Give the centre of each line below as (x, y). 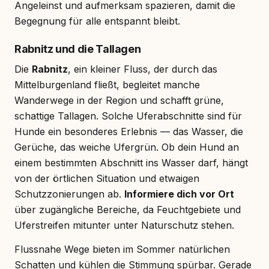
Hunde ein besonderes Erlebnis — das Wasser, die (129, 131)
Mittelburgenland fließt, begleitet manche (107, 84)
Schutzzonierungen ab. (69, 194)
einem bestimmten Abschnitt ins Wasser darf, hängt (131, 162)
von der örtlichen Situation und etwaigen (107, 178)
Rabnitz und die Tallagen (78, 49)
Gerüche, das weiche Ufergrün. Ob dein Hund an (127, 147)
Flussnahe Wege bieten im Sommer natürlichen (122, 249)
